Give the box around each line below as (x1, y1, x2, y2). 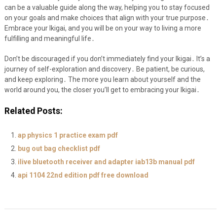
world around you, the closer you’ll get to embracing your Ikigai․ (4, 86, 200, 94)
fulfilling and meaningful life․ (4, 35, 95, 43)
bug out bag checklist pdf (17, 145, 100, 153)
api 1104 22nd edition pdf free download (17, 171, 148, 180)
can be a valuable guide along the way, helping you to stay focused (4, 3, 210, 12)
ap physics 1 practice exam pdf (17, 131, 118, 140)
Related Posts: (4, 106, 63, 116)
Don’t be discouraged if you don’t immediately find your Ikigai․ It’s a (4, 55, 210, 63)
